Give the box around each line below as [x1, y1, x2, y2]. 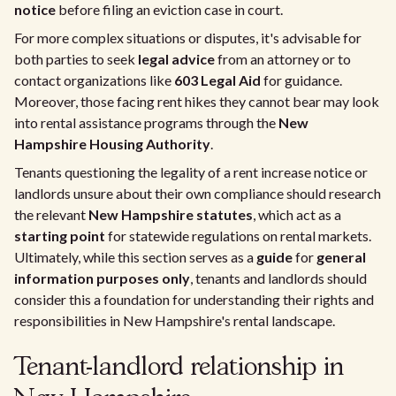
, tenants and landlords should [190, 270, 367, 286]
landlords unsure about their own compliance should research [14, 185, 381, 202]
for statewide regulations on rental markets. [105, 227, 371, 244]
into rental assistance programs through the [14, 114, 278, 131]
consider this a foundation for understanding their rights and [14, 291, 374, 308]
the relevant [14, 206, 88, 223]
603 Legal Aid [174, 72, 261, 88]
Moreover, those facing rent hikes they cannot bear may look [14, 93, 379, 110]
